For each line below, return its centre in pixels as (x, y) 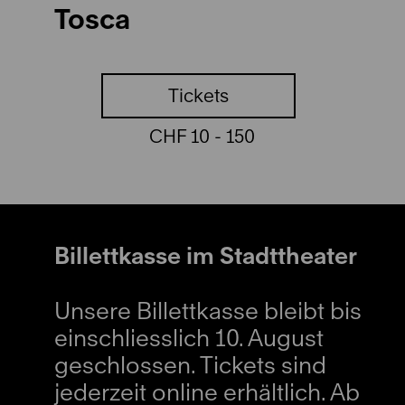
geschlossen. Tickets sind (190, 365)
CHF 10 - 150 (200, 136)
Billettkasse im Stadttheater (206, 255)
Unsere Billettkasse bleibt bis (208, 311)
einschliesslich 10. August (189, 338)
